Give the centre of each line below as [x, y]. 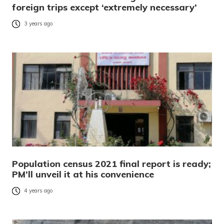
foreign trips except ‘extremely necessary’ [104, 7]
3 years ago [38, 24]
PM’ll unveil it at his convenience [83, 174]
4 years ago [38, 191]
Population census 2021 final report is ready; [111, 164]
